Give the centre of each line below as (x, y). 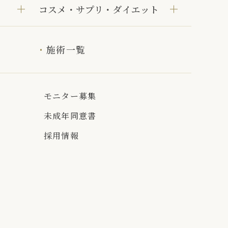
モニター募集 (70, 96)
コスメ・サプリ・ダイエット (99, 9)
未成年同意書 (70, 116)
